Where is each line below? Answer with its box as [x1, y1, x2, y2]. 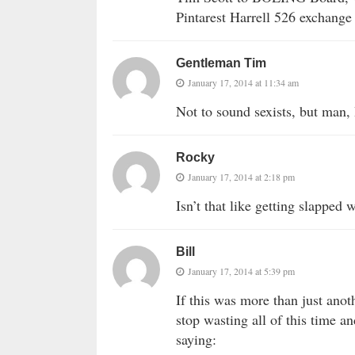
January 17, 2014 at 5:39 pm [188, 265, 295, 278]
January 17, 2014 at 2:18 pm [188, 170, 295, 184]
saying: [176, 330, 216, 349]
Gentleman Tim [176, 56, 266, 71]
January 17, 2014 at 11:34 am [188, 76, 299, 90]
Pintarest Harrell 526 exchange [176, 7, 352, 27]
